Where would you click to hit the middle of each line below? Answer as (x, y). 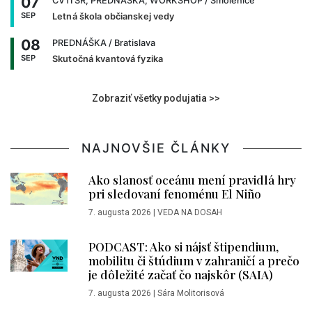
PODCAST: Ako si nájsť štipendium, (184, 246)
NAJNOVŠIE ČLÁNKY (156, 148)
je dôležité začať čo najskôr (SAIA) (181, 274)
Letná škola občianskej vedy (114, 16)
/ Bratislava (131, 42)
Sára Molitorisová (191, 293)
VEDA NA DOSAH (190, 212)
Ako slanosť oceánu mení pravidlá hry (192, 179)
